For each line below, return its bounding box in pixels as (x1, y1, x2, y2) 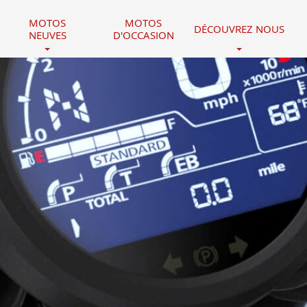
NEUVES (28, 28, 66, 42)
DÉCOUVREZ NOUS (194, 22, 284, 36)
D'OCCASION (112, 28, 174, 42)
